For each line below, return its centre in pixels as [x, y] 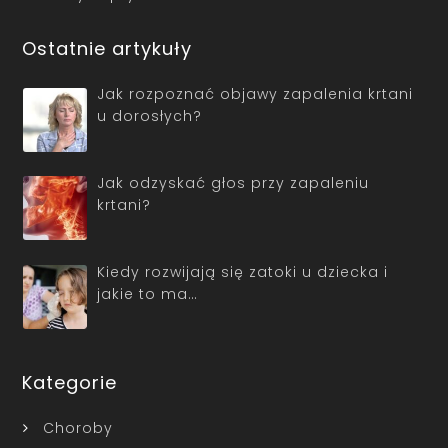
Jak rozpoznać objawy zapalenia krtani [255, 94]
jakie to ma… [147, 293]
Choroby [77, 428]
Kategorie [70, 383]
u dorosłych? [149, 116]
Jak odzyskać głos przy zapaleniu [233, 183]
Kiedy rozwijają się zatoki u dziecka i [242, 271]
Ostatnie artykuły [107, 49]
